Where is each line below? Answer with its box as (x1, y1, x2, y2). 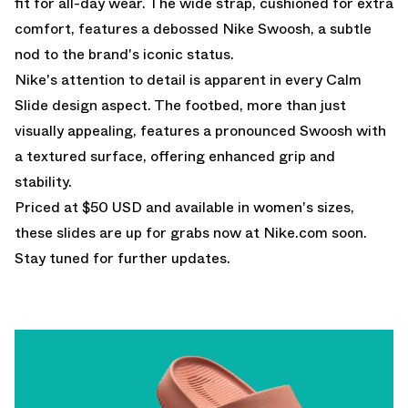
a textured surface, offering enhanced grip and (15, 145, 335, 167)
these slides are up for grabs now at (15, 221, 263, 243)
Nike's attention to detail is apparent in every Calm (15, 68, 362, 90)
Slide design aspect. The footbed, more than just (15, 94, 346, 116)
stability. (15, 170, 72, 192)
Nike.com (263, 221, 328, 243)
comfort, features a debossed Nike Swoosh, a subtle (15, 17, 372, 39)
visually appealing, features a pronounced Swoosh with (15, 119, 386, 141)
